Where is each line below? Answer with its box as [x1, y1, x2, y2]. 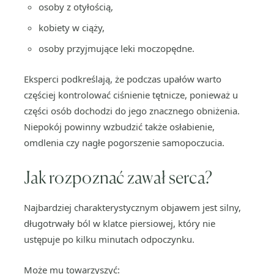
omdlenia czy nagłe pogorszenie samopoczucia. [24, 136, 224, 149]
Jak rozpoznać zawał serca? [24, 167, 213, 188]
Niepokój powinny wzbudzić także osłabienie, [24, 120, 215, 133]
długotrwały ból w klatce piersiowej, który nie [24, 217, 215, 229]
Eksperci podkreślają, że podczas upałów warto [24, 73, 221, 85]
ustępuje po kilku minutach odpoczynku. [24, 233, 194, 245]
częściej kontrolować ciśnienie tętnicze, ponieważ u [24, 89, 238, 101]
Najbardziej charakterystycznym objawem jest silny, [24, 201, 241, 213]
